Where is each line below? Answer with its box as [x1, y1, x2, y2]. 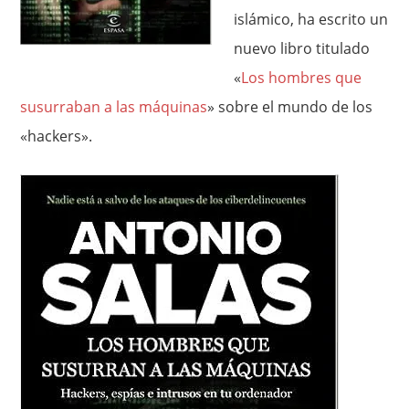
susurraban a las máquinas [20, 97, 208, 117]
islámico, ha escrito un [234, 9, 389, 29]
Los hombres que [241, 68, 362, 88]
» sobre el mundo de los [207, 97, 373, 117]
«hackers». [20, 126, 93, 146]
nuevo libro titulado [234, 38, 371, 58]
